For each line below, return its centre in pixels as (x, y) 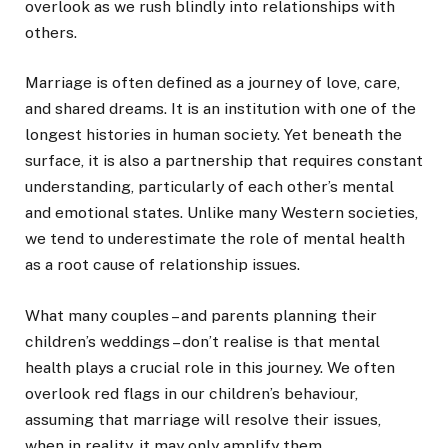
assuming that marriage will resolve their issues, (203, 419)
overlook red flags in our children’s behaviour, (191, 393)
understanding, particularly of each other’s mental (209, 187)
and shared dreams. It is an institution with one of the (220, 109)
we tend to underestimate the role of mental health (215, 239)
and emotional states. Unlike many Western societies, (221, 213)
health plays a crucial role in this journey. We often (210, 367)
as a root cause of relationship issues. (162, 265)
